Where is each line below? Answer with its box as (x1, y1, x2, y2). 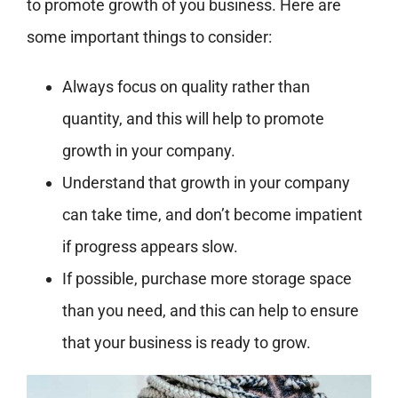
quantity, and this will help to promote (61, 109, 324, 129)
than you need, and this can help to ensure (61, 301, 359, 321)
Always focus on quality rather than (61, 77, 310, 97)
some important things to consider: (26, 28, 272, 47)
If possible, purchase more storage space (61, 269, 352, 289)
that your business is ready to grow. (61, 333, 311, 353)
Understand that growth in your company (61, 173, 350, 193)
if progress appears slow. (61, 237, 238, 257)
